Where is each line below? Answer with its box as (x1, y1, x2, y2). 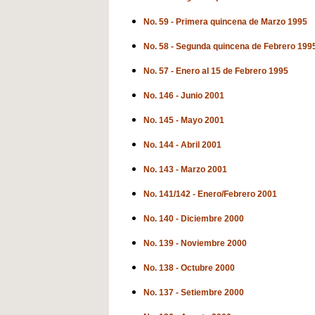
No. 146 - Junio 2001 (143, 91, 224, 101)
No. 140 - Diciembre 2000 (143, 214, 244, 224)
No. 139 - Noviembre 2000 (143, 238, 247, 248)
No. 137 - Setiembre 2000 (143, 288, 244, 297)
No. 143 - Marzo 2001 (143, 165, 227, 174)
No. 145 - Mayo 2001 (143, 115, 224, 125)
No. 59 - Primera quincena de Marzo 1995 (143, 17, 307, 27)
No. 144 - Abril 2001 (143, 140, 221, 150)
